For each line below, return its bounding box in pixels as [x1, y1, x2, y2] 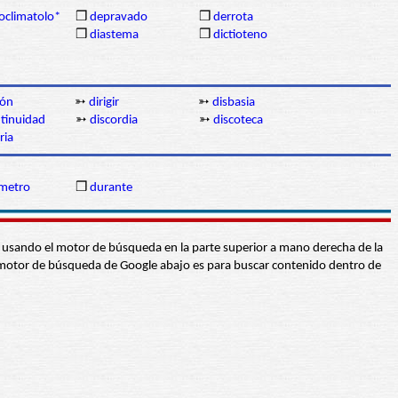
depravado [90, 11, 147, 25]
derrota [213, 11, 253, 25]
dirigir [89, 96, 119, 110]
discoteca [213, 114, 263, 128]
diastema [90, 28, 139, 43]
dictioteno [213, 28, 267, 43]
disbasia [212, 96, 255, 110]
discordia [90, 114, 138, 128]
